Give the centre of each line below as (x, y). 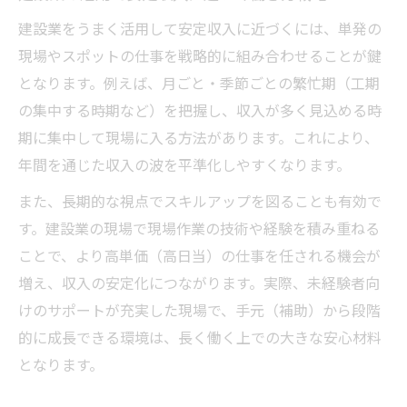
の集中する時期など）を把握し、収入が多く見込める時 (200, 110)
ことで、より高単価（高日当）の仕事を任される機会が (199, 256)
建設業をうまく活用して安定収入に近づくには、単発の (200, 29)
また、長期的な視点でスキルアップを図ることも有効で (200, 201)
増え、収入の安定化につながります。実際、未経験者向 (199, 283)
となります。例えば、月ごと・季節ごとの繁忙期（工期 (199, 83)
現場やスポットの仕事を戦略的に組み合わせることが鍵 (200, 56)
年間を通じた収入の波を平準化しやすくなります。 (184, 165)
